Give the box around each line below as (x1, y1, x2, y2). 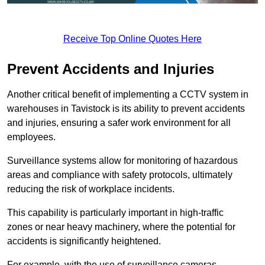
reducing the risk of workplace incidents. (7, 183, 174, 194)
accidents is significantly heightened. (7, 235, 161, 246)
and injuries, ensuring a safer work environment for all (7, 117, 231, 128)
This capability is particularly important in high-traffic (7, 207, 224, 218)
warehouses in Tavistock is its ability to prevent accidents (7, 103, 245, 114)
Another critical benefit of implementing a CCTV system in (7, 89, 248, 99)
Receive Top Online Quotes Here (63, 33, 202, 44)
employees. (7, 131, 56, 142)
